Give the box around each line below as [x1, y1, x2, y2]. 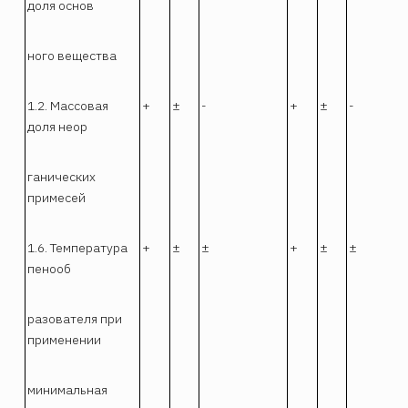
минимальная [27, 382, 108, 399]
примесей [27, 189, 87, 207]
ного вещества [27, 47, 117, 65]
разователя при [27, 311, 123, 328]
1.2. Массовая [27, 97, 109, 115]
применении [27, 331, 102, 349]
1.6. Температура [27, 240, 128, 257]
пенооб [27, 260, 72, 278]
